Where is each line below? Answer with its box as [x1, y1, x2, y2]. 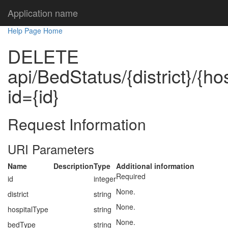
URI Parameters [8, 140, 94, 158]
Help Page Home [8, 25, 63, 36]
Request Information [8, 113, 146, 135]
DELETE [8, 43, 79, 69]
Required [116, 171, 146, 181]
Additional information [116, 161, 194, 171]
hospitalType [8, 204, 48, 214]
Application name [8, 6, 78, 19]
